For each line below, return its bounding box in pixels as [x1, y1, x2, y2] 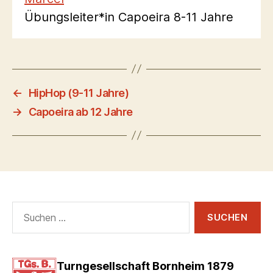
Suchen [7, 200, 43, 214]
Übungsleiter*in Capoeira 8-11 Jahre [24, 9, 233, 24]
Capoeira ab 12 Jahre [28, 105, 133, 118]
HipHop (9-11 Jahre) [28, 86, 129, 99]
